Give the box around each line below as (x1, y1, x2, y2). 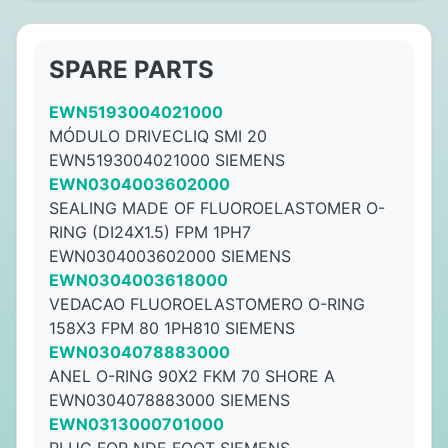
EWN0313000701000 (49, 414, 224, 434)
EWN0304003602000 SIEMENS (49, 246, 291, 266)
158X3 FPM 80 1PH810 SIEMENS (49, 318, 295, 338)
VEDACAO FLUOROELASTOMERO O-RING (49, 294, 365, 314)
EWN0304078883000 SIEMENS (49, 390, 290, 410)
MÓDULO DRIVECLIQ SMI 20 (49, 126, 267, 146)
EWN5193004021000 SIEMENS (49, 150, 285, 170)
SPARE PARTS (49, 55, 214, 84)
